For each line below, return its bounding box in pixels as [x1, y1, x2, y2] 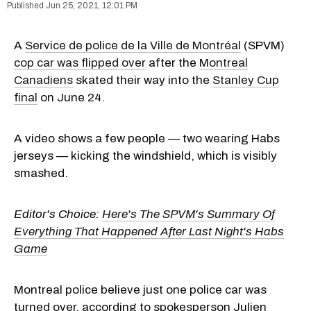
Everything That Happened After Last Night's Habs [14, 225, 284, 239]
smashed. [14, 167, 68, 180]
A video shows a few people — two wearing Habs [14, 132, 280, 146]
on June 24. [37, 91, 108, 105]
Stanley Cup [212, 74, 279, 87]
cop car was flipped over [14, 56, 146, 70]
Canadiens [14, 74, 73, 87]
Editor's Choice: [14, 208, 102, 221]
